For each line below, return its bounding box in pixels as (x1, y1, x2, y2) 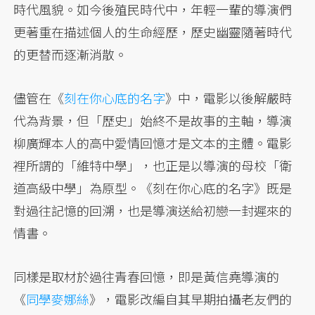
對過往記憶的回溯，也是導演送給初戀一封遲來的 (13, 200, 292, 219)
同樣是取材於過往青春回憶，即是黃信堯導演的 (13, 266, 280, 285)
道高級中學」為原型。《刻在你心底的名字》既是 (13, 178, 292, 197)
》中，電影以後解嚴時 (165, 88, 292, 107)
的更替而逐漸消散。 (13, 44, 128, 63)
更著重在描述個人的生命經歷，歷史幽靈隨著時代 (13, 22, 292, 41)
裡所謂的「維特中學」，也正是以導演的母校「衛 (13, 155, 292, 174)
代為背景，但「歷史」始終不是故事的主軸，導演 (13, 110, 292, 129)
